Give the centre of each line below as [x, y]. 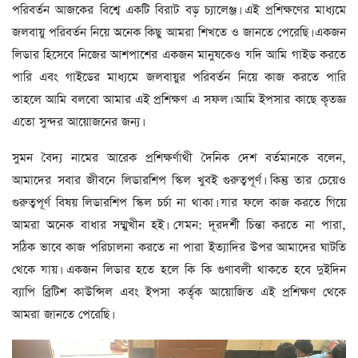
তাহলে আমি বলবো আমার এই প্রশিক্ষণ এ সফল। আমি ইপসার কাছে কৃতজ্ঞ [179, 100]
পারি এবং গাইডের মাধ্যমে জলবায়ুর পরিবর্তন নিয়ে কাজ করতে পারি [179, 78]
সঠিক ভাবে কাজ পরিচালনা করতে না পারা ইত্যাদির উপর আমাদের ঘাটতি [179, 248]
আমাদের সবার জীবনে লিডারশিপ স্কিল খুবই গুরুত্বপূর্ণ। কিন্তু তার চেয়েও [179, 181]
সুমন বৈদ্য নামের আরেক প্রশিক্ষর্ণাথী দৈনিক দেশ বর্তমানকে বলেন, [179, 158]
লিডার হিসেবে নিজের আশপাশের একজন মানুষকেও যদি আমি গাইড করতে [179, 55]
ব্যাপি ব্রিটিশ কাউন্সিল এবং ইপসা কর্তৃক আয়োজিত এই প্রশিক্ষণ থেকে [179, 292]
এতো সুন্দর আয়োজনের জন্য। [77, 122]
